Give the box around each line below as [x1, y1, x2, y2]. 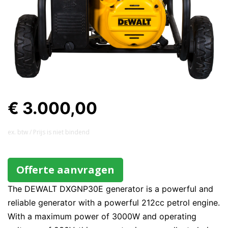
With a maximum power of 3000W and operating [8, 211, 196, 221]
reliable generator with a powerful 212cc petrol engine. [8, 197, 220, 208]
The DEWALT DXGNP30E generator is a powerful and [8, 184, 213, 194]
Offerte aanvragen [16, 163, 115, 177]
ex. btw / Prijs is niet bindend [8, 128, 90, 136]
